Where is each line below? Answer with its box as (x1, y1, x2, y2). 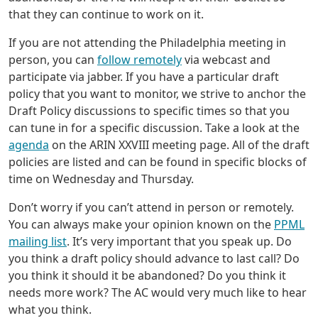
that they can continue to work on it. (9, 6, 204, 23)
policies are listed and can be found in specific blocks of (9, 154, 307, 170)
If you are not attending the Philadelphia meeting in (9, 35, 286, 51)
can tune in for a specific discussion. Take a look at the (9, 120, 300, 136)
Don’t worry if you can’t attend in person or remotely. (9, 199, 294, 216)
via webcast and (182, 52, 270, 68)
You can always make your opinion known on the (9, 216, 274, 233)
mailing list (9, 234, 67, 250)
